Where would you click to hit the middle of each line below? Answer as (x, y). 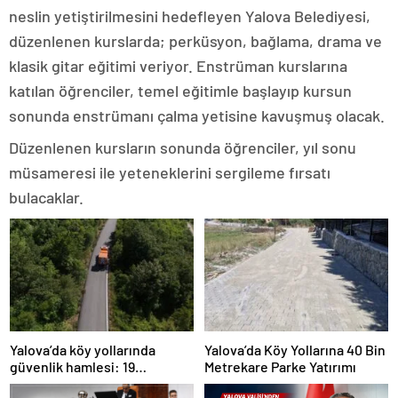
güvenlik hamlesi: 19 (72, 366)
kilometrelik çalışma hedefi (94, 383)
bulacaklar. (46, 197)
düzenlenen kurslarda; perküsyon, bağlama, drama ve (195, 40)
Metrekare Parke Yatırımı (280, 366)
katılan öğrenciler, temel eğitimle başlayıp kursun (180, 90)
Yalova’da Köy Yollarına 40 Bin (295, 349)
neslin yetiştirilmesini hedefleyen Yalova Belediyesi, (190, 16)
